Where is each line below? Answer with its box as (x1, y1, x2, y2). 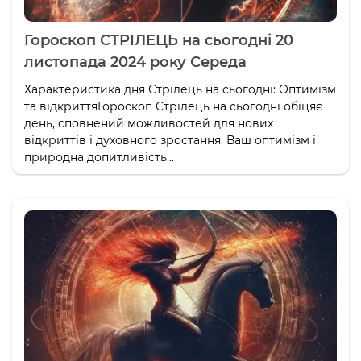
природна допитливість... (24, 150, 174, 165)
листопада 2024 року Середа (24, 53, 247, 72)
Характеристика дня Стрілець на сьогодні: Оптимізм (24, 82, 336, 98)
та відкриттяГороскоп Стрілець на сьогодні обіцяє (24, 99, 322, 114)
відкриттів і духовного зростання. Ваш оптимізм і (24, 133, 316, 148)
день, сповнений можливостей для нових (24, 116, 273, 131)
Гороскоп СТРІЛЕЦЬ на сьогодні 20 (24, 31, 293, 50)
